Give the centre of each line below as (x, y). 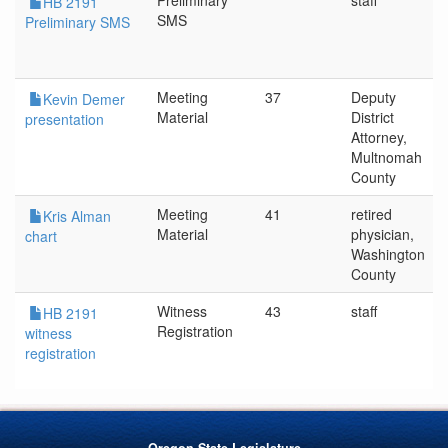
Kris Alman (77, 216)
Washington (388, 254)
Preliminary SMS (77, 22)
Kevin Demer (84, 99)
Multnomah (386, 157)
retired (371, 214)
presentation (64, 119)
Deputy (373, 97)
